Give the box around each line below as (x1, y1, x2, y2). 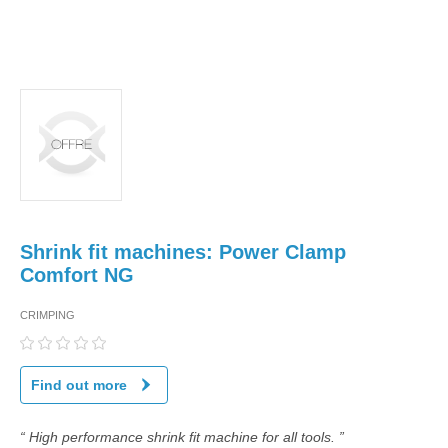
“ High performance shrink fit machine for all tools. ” (20, 428, 344, 445)
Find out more (31, 376, 127, 393)
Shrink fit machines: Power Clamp (20, 241, 346, 263)
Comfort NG (20, 264, 134, 286)
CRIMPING (20, 308, 75, 321)
